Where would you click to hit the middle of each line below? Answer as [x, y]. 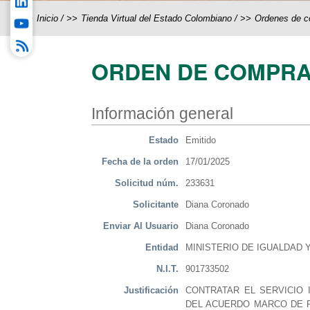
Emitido [201, 140]
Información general [162, 114]
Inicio [47, 18]
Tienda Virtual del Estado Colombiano [156, 18]
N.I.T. [167, 269]
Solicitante [156, 205]
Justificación [151, 291]
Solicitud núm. [147, 183]
